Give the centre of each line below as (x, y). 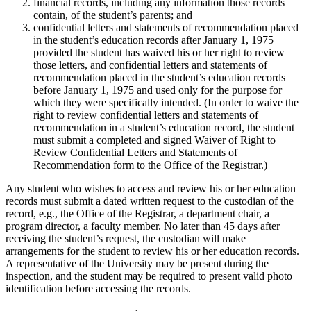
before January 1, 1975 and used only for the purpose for (158, 90)
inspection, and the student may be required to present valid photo (149, 276)
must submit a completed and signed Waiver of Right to (154, 140)
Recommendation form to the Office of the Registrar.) (150, 165)
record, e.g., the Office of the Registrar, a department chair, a (137, 214)
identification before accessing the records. (98, 289)
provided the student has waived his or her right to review (159, 53)
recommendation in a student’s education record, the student (164, 128)
